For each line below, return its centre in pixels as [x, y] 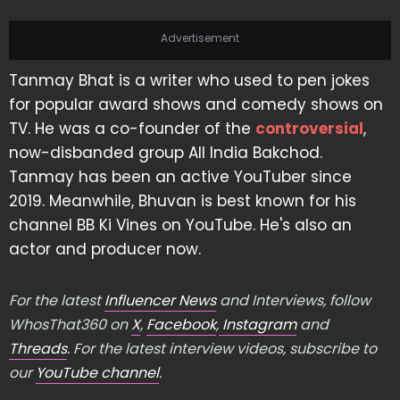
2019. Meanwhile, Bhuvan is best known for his [183, 200]
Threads [38, 348]
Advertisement [200, 37]
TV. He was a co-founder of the [132, 128]
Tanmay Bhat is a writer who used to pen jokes [189, 80]
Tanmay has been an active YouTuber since [180, 176]
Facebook [181, 324]
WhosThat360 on [70, 324]
